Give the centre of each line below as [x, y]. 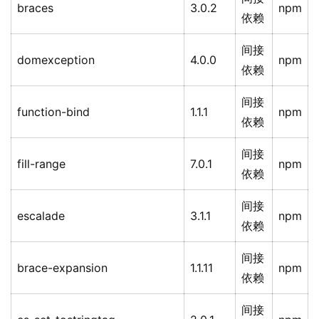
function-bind [53, 112]
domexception [56, 60]
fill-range [41, 164]
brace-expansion [62, 268]
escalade [41, 216]
